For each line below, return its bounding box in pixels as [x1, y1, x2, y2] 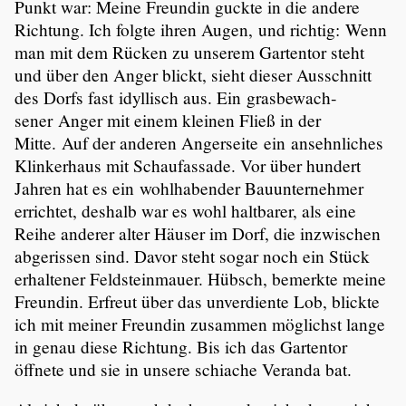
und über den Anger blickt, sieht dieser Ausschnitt [14, 63, 372, 86]
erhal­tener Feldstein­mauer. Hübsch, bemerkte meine [14, 266, 386, 290]
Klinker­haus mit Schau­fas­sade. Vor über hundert [14, 153, 361, 177]
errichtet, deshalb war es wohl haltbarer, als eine [14, 198, 356, 222]
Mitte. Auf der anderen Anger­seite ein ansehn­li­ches [14, 130, 383, 154]
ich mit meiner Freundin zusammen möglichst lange [14, 312, 385, 335]
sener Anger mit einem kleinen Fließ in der [14, 108, 321, 131]
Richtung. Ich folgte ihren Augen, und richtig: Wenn [14, 17, 387, 41]
